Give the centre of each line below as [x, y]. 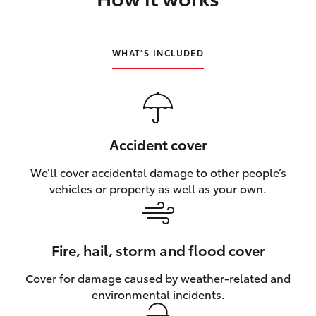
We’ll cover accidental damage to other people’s [158, 171]
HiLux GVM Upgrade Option [93, 27]
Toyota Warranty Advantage [101, 119]
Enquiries [51, 156]
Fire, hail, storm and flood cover [158, 249]
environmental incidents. [158, 293]
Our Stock [53, 82]
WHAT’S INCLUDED [158, 52]
